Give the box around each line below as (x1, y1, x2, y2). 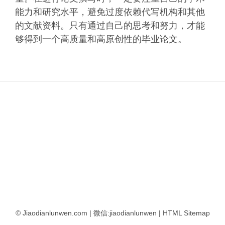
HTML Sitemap (162, 208, 210, 217)
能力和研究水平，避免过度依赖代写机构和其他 (15, 7, 205, 17)
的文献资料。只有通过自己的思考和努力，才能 (15, 20, 205, 31)
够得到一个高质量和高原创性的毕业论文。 (15, 34, 187, 44)
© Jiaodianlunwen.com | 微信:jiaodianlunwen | (15, 208, 163, 217)
